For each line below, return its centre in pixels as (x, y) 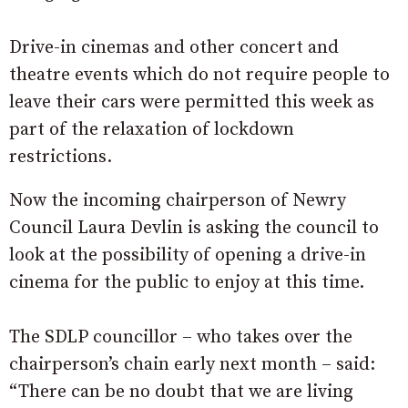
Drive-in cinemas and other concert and (174, 48)
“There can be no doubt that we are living (181, 392)
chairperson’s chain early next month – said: (192, 365)
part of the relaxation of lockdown (152, 130)
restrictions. (61, 157)
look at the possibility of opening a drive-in (188, 255)
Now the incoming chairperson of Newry (178, 201)
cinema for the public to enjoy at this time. (187, 283)
